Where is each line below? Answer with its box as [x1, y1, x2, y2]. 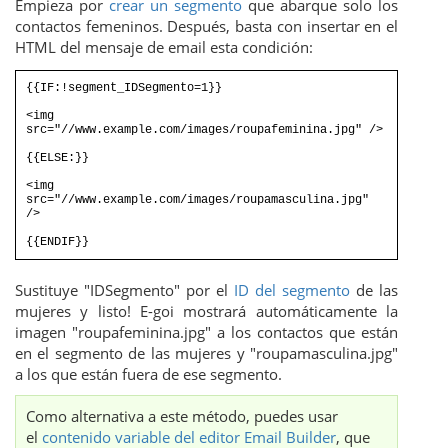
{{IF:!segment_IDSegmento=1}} [26, 81, 222, 96]
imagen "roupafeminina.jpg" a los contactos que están [15, 322, 398, 343]
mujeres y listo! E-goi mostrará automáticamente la [15, 301, 398, 322]
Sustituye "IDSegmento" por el [15, 280, 234, 301]
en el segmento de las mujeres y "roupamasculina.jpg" [15, 343, 398, 364]
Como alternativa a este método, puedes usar [26, 406, 338, 427]
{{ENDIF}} [26, 235, 89, 250]
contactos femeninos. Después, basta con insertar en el [15, 16, 398, 37]
